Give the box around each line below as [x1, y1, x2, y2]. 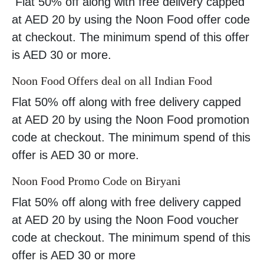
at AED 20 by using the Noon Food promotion [12, 113, 249, 127]
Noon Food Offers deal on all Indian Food [12, 74, 212, 88]
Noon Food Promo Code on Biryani [12, 174, 181, 188]
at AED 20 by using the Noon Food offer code [12, 13, 250, 27]
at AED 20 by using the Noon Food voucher [12, 213, 239, 227]
